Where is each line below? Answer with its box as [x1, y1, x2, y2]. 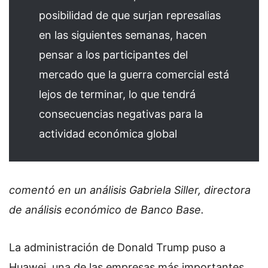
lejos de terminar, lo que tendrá [39, 88, 196, 101]
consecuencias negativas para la [39, 108, 203, 121]
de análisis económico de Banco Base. [9, 203, 204, 216]
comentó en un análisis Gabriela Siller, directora [9, 183, 251, 196]
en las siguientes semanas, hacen [39, 29, 207, 42]
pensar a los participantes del [39, 48, 188, 62]
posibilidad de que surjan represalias [39, 9, 221, 22]
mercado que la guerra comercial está [39, 68, 229, 81]
